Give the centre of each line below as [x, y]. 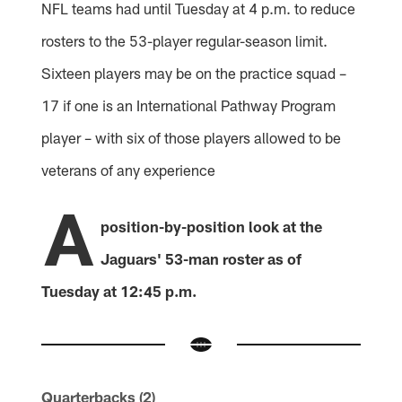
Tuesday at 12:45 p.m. [119, 290]
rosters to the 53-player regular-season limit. [185, 41]
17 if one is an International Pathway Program [189, 105]
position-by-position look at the [212, 226]
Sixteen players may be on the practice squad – [194, 73]
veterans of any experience [129, 170]
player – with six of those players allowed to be [192, 138]
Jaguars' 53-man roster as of [201, 258]
